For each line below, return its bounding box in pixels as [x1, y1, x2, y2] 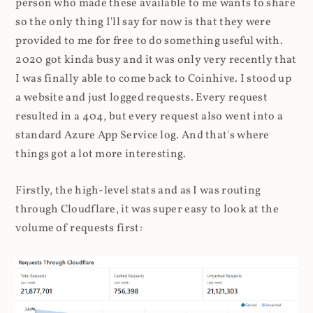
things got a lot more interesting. [15, 146, 187, 162]
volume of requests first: [15, 220, 143, 236]
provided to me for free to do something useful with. [15, 33, 283, 49]
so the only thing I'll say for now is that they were [15, 14, 271, 30]
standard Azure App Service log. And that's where [15, 127, 270, 143]
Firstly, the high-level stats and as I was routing [15, 182, 261, 198]
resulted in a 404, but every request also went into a [15, 108, 284, 124]
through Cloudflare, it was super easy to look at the [15, 201, 279, 217]
